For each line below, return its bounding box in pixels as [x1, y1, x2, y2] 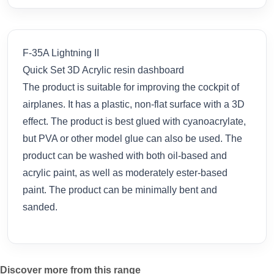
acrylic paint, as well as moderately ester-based [23, 167, 228, 178]
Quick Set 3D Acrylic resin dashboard [23, 64, 184, 75]
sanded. [23, 201, 57, 212]
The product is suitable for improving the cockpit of [23, 81, 239, 92]
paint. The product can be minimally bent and [23, 184, 217, 195]
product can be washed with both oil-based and [23, 150, 227, 161]
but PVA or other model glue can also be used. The [23, 133, 242, 144]
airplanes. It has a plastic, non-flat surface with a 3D [23, 98, 245, 109]
